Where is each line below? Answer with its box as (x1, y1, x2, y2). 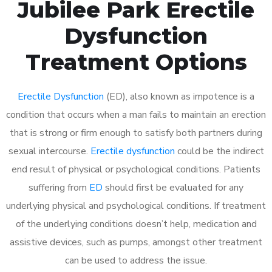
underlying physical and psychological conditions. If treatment (6, 199, 266, 212)
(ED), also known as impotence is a (104, 89, 254, 103)
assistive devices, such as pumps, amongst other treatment (10, 235, 262, 249)
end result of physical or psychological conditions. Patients (12, 162, 260, 176)
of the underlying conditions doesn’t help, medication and (15, 217, 257, 231)
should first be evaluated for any (103, 180, 243, 194)
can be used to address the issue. (65, 253, 207, 267)
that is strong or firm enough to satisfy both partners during (10, 126, 262, 140)
